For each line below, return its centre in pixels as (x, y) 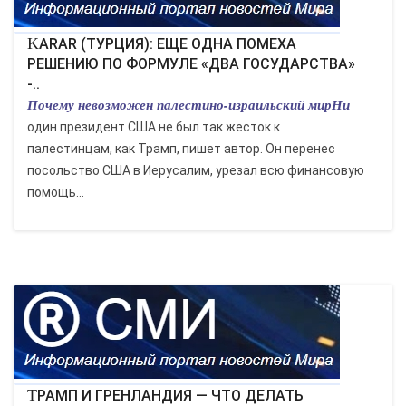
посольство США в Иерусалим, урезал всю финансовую (196, 170)
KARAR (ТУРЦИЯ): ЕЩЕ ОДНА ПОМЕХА (33, 43)
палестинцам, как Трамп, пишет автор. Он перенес (181, 149)
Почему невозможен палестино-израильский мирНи (188, 105)
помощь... (56, 192)
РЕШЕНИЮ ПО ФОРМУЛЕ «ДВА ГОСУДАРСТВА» (191, 64)
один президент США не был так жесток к (154, 127)
